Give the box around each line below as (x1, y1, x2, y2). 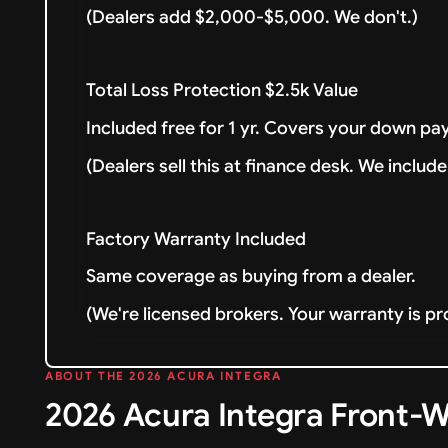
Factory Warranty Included (86, 227, 307, 250)
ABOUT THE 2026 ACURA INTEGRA (45, 369, 282, 384)
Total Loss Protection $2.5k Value (86, 79, 367, 101)
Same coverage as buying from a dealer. (86, 265, 417, 288)
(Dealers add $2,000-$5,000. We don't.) (86, 6, 427, 29)
